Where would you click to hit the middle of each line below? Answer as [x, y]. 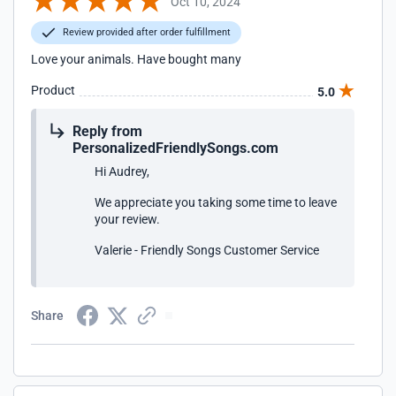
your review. [127, 219]
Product [53, 90]
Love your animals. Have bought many [136, 59]
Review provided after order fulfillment [145, 32]
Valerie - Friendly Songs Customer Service [207, 250]
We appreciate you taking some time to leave [216, 202]
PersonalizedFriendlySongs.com [175, 148]
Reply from [107, 131]
